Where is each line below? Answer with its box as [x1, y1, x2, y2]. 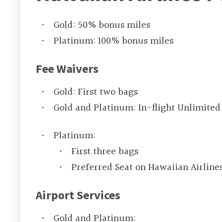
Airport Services [36, 187, 120, 203]
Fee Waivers [36, 61, 99, 77]
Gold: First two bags [54, 84, 138, 101]
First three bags [71, 144, 138, 160]
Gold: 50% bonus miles [54, 17, 150, 34]
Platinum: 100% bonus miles [54, 33, 173, 50]
